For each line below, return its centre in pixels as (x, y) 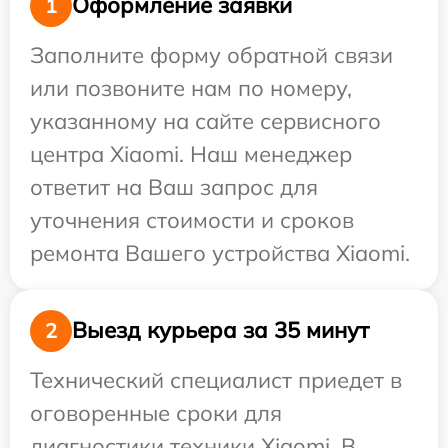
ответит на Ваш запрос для (174, 186)
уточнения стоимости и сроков (192, 219)
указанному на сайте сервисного (205, 120)
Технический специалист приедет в (216, 379)
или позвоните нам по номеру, (191, 87)
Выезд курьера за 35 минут (220, 330)
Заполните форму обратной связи (211, 54)
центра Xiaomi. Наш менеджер (191, 153)
